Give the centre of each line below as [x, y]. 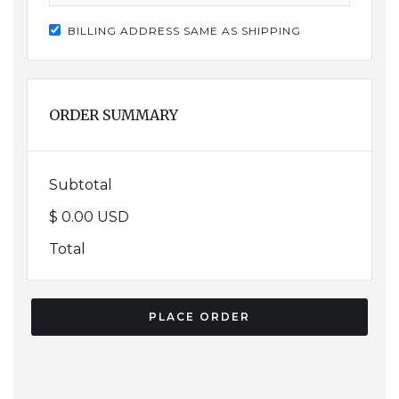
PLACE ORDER [199, 317]
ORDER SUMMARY [114, 115]
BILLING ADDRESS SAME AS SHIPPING [184, 31]
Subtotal [81, 185]
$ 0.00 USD [89, 217]
